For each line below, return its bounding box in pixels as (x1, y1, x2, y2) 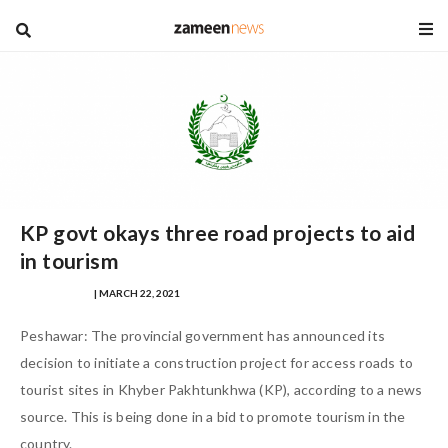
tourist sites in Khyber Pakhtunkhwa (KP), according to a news (20, 381, 423, 398)
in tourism (20, 247, 120, 273)
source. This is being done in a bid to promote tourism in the (20, 408, 406, 425)
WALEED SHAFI (20, 286, 92, 299)
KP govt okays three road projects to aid (20, 219, 415, 245)
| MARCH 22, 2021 (92, 286, 180, 299)
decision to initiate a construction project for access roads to (20, 354, 414, 371)
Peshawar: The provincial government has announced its (20, 327, 386, 344)
